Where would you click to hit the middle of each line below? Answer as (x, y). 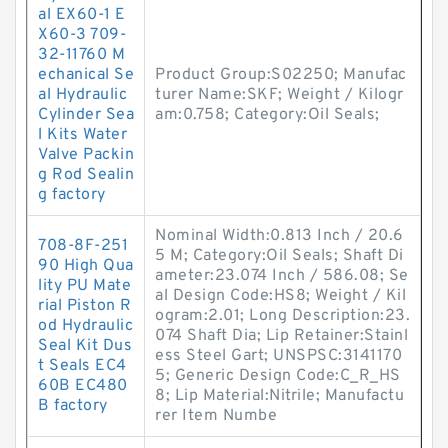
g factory (72, 195)
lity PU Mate (84, 286)
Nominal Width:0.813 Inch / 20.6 (279, 236)
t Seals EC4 (82, 366)
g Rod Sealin (86, 175)
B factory (73, 406)
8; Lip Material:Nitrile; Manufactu (279, 396)
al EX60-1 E (82, 15)
